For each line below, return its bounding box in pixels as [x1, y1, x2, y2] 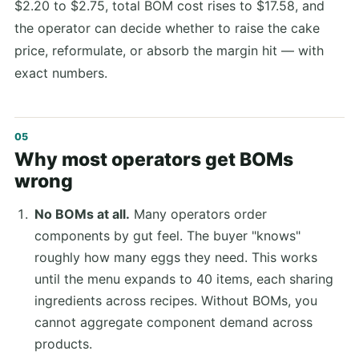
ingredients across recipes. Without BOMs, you [34, 292, 317, 309]
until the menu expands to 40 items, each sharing [34, 271, 333, 288]
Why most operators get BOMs [14, 147, 293, 171]
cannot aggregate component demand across [34, 314, 313, 331]
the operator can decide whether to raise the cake [14, 20, 320, 37]
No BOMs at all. [34, 206, 130, 223]
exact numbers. [14, 65, 107, 82]
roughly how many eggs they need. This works [34, 249, 317, 266]
